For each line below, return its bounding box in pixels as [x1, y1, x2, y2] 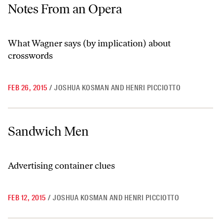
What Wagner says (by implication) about [8, 38, 171, 49]
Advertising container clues [8, 160, 115, 171]
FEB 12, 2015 [8, 193, 46, 203]
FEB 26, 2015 [8, 83, 47, 93]
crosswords [8, 50, 53, 61]
